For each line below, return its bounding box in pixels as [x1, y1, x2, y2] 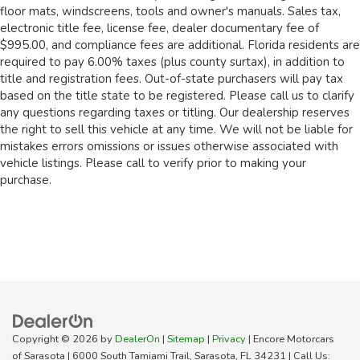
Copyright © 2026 [12, 332, 100, 347]
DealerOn [115, 332, 160, 347]
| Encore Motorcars [246, 332, 334, 347]
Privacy [212, 332, 246, 347]
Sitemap [167, 332, 205, 347]
